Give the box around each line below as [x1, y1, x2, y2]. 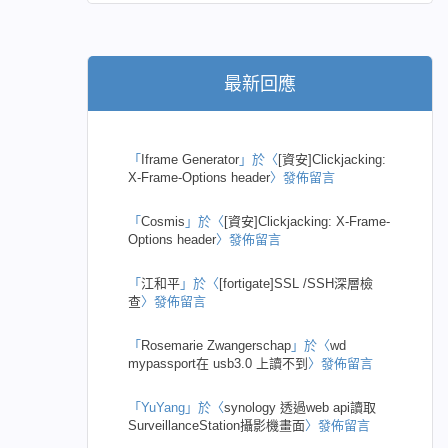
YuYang [141, 400, 186, 416]
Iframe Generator [141, 152, 240, 168]
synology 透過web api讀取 [224, 400, 377, 416]
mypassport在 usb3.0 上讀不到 [128, 356, 309, 372]
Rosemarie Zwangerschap [141, 338, 292, 354]
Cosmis [141, 214, 186, 230]
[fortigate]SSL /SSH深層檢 [219, 276, 374, 292]
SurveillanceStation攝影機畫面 [128, 418, 306, 434]
